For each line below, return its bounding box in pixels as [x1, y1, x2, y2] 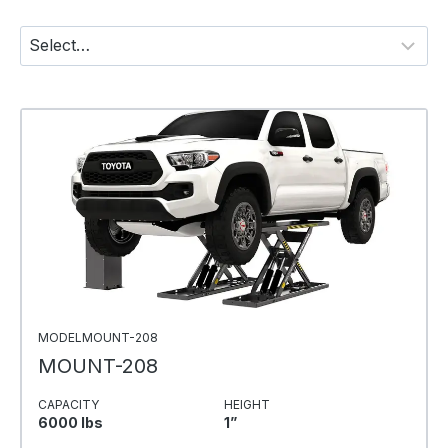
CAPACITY [38, 396, 99, 412]
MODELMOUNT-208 [38, 329, 158, 345]
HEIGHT [224, 396, 270, 412]
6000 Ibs [38, 413, 103, 431]
